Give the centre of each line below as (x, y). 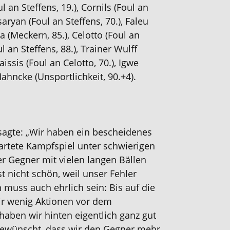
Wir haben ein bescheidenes (91, 132)
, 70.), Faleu (124, 21)
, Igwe (126, 63)
